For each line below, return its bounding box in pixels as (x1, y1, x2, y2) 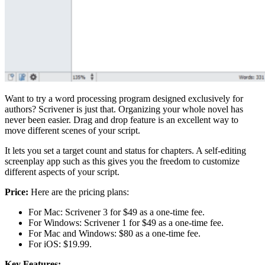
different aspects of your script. (5, 166, 119, 177)
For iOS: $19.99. (28, 238, 92, 249)
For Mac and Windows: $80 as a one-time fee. (28, 228, 201, 238)
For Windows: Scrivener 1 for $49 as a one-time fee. (28, 217, 224, 228)
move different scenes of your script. (5, 125, 140, 135)
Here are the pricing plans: (31, 186, 129, 197)
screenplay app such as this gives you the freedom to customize (5, 156, 240, 166)
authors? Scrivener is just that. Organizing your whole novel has (5, 104, 243, 114)
